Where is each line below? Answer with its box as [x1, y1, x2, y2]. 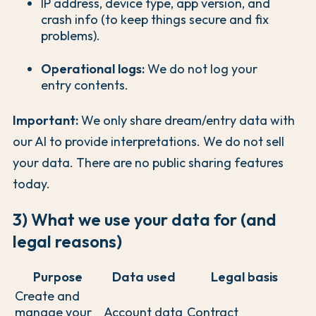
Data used [112, 268, 176, 285]
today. [13, 175, 50, 192]
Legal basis [210, 268, 278, 285]
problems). [41, 27, 100, 44]
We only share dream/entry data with [78, 111, 295, 128]
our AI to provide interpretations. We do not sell [13, 133, 284, 150]
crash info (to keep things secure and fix [41, 11, 269, 28]
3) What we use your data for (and [13, 208, 276, 230]
